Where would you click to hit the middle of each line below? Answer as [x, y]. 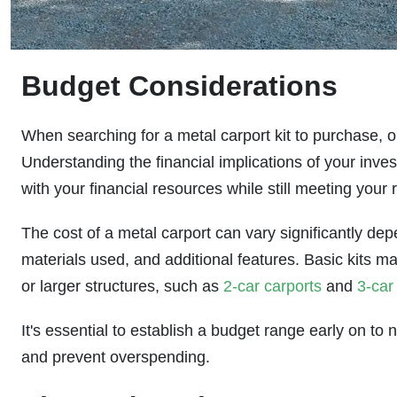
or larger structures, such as [122, 286]
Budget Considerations [179, 86]
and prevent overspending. [116, 357]
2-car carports [272, 286]
